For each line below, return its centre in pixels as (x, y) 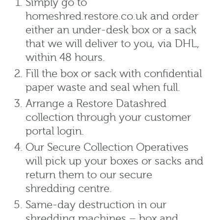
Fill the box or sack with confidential (114, 74)
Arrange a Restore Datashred (96, 104)
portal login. (55, 132)
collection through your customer (108, 118)
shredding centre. (69, 189)
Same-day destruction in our (96, 205)
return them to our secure (89, 175)
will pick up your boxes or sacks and (114, 162)
